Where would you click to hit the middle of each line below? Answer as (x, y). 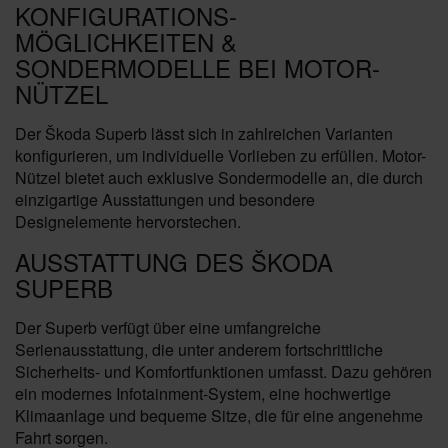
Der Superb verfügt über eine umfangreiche (168, 327)
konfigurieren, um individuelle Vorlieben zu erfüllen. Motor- (220, 155)
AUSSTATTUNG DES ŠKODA (174, 261)
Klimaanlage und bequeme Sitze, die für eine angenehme (219, 415)
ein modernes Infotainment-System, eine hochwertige (203, 393)
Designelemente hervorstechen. (128, 221)
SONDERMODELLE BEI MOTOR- (197, 67)
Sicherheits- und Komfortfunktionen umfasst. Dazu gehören (223, 371)
